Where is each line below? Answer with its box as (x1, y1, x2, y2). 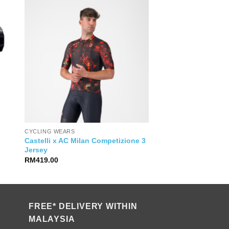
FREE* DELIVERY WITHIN (29, 201, 138, 211)
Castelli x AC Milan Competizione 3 (25, 136, 146, 145)
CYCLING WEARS (25, 128, 75, 134)
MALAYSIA (29, 214, 75, 223)
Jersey (25, 145, 48, 154)
